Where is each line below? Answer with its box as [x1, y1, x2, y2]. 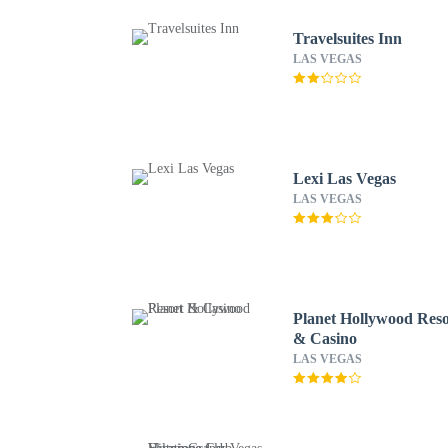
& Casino [293, 330, 358, 347]
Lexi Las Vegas [293, 170, 397, 187]
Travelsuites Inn [293, 30, 403, 47]
